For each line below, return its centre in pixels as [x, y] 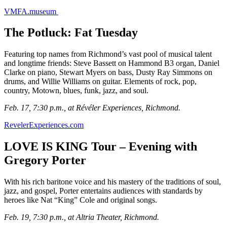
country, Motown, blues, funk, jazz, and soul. [76, 91]
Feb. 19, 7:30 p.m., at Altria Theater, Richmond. [82, 217]
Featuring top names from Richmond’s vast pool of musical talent [108, 54]
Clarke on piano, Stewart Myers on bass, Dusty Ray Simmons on [108, 72]
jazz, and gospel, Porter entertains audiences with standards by [103, 191]
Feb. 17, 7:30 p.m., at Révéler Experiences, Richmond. [92, 108]
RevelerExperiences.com [44, 125]
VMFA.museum [31, 11]
